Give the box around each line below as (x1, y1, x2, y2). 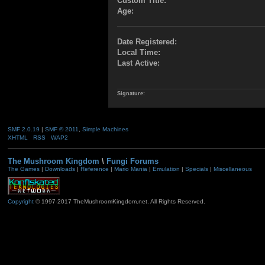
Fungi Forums (106, 157, 159, 166)
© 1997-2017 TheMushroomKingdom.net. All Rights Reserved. (33, 198, 205, 205)
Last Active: (117, 58, 160, 67)
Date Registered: (117, 37, 177, 46)
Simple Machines (82, 125, 128, 132)
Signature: (117, 90, 146, 96)
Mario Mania (114, 166, 147, 173)
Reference (80, 166, 109, 173)
